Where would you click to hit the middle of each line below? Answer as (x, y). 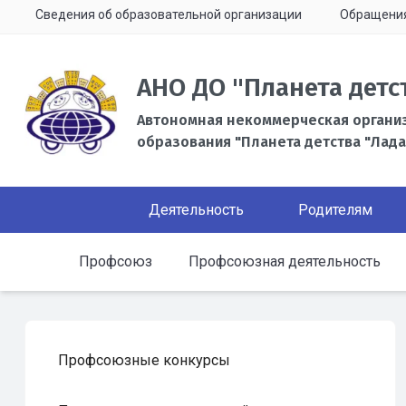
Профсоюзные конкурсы (144, 360)
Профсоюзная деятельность (285, 261)
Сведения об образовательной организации (169, 14)
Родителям (335, 210)
